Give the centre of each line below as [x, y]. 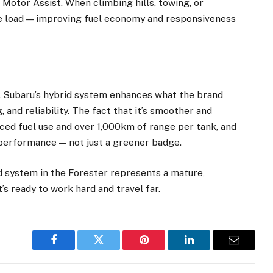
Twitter [114, 249]
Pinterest [162, 249]
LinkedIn [208, 249]
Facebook [74, 249]
